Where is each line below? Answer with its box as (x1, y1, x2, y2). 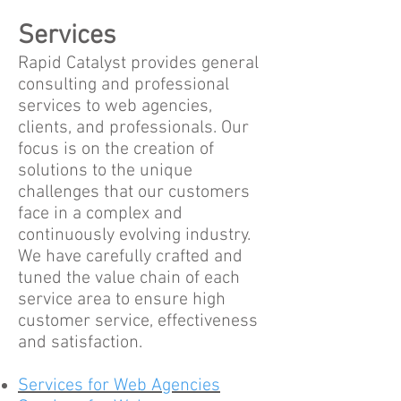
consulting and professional (18, 74, 229, 96)
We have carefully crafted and (18, 246, 243, 268)
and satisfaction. (18, 332, 142, 354)
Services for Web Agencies (18, 375, 220, 397)
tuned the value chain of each (18, 268, 240, 289)
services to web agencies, (18, 96, 212, 117)
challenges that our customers (18, 182, 250, 203)
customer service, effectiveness (18, 311, 258, 332)
